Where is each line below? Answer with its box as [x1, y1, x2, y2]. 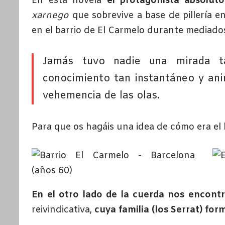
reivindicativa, [32, 204, 95, 216]
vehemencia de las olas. [43, 89, 160, 103]
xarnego [32, 10, 69, 22]
